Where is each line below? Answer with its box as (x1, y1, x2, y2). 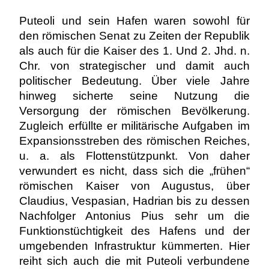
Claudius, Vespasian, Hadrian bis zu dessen (19, 195, 250, 207)
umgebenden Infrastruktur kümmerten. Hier (19, 240, 250, 252)
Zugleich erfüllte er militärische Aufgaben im (19, 119, 250, 132)
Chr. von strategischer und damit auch (19, 59, 250, 72)
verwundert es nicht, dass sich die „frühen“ (19, 165, 250, 177)
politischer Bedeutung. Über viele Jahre (19, 74, 250, 87)
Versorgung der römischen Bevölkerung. (19, 104, 250, 117)
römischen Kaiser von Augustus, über (19, 180, 250, 192)
